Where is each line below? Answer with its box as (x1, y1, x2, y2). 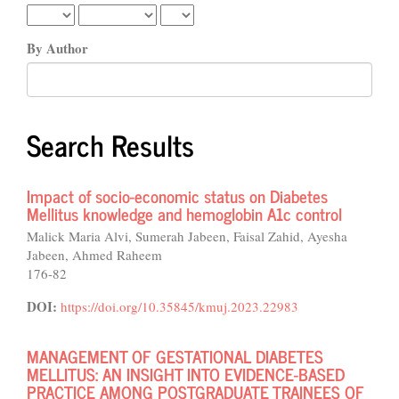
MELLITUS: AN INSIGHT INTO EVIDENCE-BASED (27, 360, 345, 387)
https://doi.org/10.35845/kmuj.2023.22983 (61, 297, 298, 315)
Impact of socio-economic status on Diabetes (27, 182, 328, 209)
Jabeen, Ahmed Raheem (27, 246, 162, 264)
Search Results (27, 121, 194, 167)
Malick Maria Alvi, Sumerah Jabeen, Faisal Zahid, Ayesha (27, 227, 347, 245)
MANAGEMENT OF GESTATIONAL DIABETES (27, 342, 323, 370)
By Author (27, 38, 88, 58)
